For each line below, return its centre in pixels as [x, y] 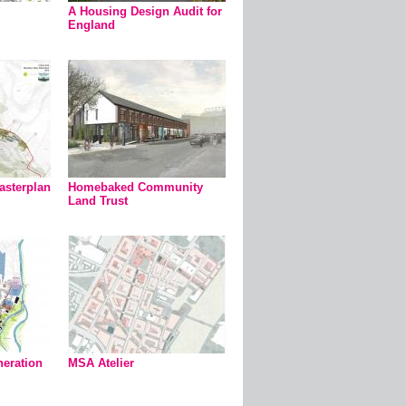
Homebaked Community [135, 187]
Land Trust [98, 201]
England [92, 25]
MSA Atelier [101, 363]
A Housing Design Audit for [145, 11]
